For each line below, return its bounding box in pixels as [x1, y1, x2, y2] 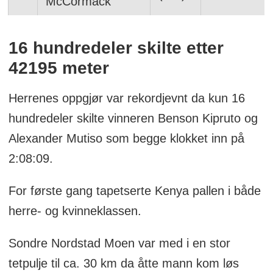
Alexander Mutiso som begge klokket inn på [8, 132, 244, 146]
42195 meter [8, 58, 109, 78]
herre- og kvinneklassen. [8, 204, 141, 218]
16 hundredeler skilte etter [8, 38, 224, 58]
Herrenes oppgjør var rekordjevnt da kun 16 [8, 91, 245, 105]
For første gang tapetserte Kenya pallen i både [8, 184, 261, 198]
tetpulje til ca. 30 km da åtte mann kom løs [8, 257, 239, 271]
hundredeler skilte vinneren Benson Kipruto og [8, 112, 258, 126]
